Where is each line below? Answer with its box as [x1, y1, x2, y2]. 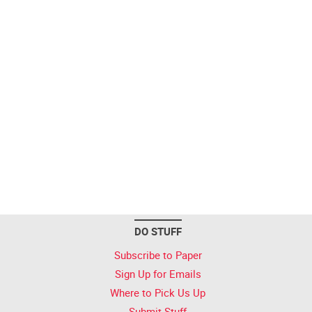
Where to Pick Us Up [110, 286, 205, 299]
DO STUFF [134, 224, 182, 238]
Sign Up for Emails [114, 267, 201, 281]
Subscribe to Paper [114, 248, 202, 262]
